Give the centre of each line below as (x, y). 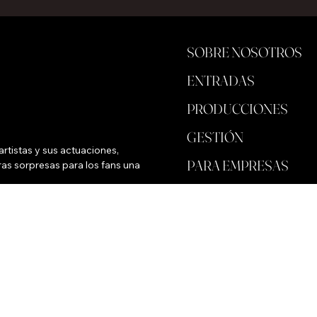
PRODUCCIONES (238, 109)
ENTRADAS (221, 81)
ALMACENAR (226, 194)
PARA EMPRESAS (238, 166)
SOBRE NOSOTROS (245, 52)
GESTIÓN (215, 137)
